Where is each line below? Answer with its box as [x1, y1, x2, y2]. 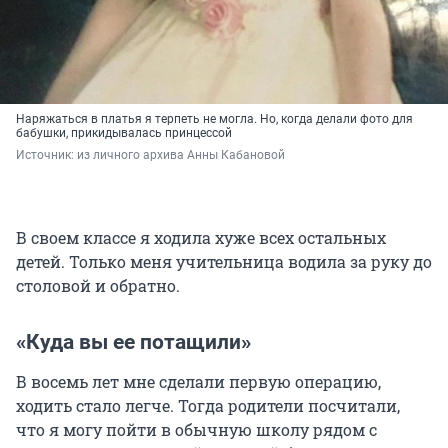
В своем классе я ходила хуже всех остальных [16, 226, 386, 248]
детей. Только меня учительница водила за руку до [16, 250, 432, 272]
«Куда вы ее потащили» [16, 329, 251, 354]
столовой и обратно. [16, 274, 180, 296]
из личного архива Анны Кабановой [77, 147, 285, 162]
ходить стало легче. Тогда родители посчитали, [16, 394, 400, 416]
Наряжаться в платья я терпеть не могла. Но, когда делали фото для [16, 111, 413, 126]
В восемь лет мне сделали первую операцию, [16, 370, 381, 392]
